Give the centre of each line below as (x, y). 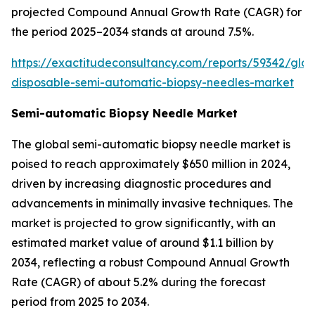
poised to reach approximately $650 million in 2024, (151, 164)
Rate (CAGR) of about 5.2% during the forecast (139, 282)
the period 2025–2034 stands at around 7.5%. (133, 32)
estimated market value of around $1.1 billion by (142, 243)
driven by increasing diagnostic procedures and (141, 184)
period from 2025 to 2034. (80, 302)
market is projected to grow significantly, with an (143, 223)
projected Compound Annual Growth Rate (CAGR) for (156, 12)
